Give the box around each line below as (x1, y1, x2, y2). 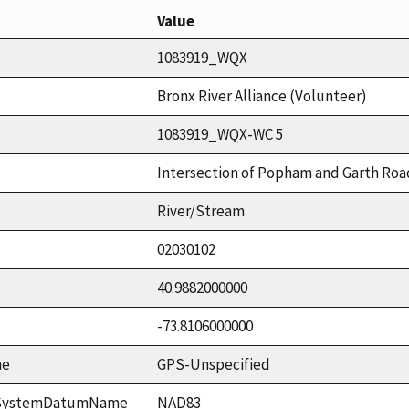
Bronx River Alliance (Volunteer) (157, 85, 367, 106)
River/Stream (157, 200, 245, 221)
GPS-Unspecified (157, 353, 270, 374)
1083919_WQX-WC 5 (157, 123, 283, 144)
